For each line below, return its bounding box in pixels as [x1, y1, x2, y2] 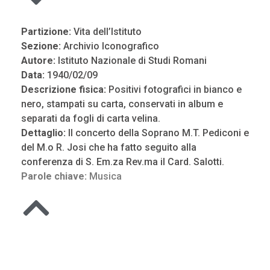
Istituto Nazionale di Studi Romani [58, 55, 207, 66]
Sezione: [21, 40, 63, 52]
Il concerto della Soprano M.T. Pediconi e [68, 127, 249, 139]
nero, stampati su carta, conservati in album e [21, 98, 223, 110]
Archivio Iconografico [63, 40, 159, 52]
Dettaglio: [21, 127, 68, 139]
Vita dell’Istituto [74, 26, 142, 37]
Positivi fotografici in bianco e [106, 84, 242, 95]
